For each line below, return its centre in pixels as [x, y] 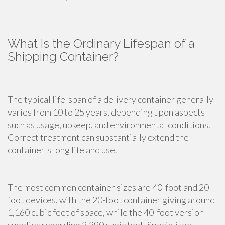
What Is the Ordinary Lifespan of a [101, 44]
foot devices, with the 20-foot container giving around [111, 200]
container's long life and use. [62, 150]
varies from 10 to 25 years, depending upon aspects [106, 112]
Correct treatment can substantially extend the [98, 137]
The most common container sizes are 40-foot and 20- [110, 188]
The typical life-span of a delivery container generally [110, 100]
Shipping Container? [63, 57]
